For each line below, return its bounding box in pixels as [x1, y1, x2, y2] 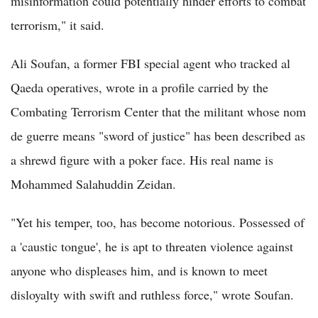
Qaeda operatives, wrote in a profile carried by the [11, 79, 268, 97]
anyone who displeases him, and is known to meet [11, 262, 268, 280]
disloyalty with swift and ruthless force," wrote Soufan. [11, 286, 294, 304]
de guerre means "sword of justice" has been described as [11, 127, 305, 145]
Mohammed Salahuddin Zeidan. [11, 175, 176, 193]
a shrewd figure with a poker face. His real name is [11, 151, 273, 169]
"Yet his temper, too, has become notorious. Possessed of [11, 214, 305, 231]
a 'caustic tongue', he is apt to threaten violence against [11, 238, 293, 256]
